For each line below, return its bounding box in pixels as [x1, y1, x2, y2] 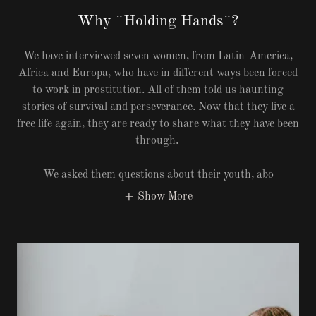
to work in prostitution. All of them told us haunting [32, 85, 284, 97]
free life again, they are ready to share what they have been [17, 119, 299, 130]
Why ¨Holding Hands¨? [78, 13, 238, 30]
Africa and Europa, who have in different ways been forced [18, 68, 298, 80]
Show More [138, 190, 193, 202]
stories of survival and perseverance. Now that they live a [21, 102, 295, 114]
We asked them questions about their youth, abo [42, 169, 274, 181]
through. [135, 135, 181, 147]
